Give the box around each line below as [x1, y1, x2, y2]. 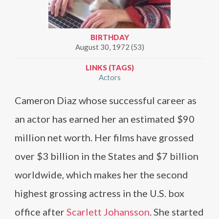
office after [15, 206, 66, 218]
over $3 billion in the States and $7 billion [15, 150, 198, 162]
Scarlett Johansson [66, 206, 150, 218]
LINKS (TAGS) [85, 63, 134, 72]
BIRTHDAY [90, 33, 129, 42]
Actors [98, 73, 121, 82]
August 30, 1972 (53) [75, 43, 144, 51]
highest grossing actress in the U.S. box [15, 187, 184, 199]
